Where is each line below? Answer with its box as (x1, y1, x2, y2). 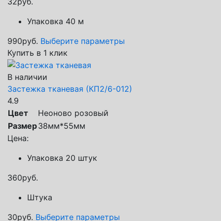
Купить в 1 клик (7, 47, 68, 58)
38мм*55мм (38, 121, 85, 131)
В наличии (7, 72, 47, 82)
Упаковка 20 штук (27, 153, 97, 163)
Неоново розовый (38, 108, 109, 118)
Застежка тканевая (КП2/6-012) (7, 84, 132, 94)
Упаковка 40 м (27, 16, 84, 26)
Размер (8, 121, 37, 131)
